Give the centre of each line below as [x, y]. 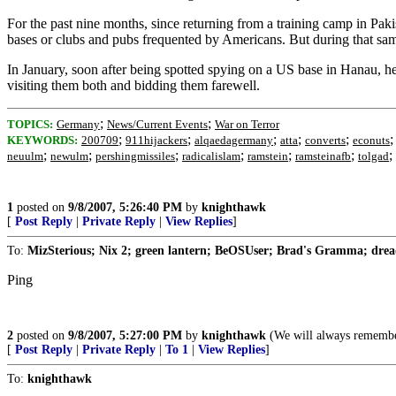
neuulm [25, 156]
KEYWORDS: [42, 140]
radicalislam [211, 156]
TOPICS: [30, 124]
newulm [69, 156]
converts [325, 140]
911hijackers [156, 140]
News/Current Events [157, 124]
